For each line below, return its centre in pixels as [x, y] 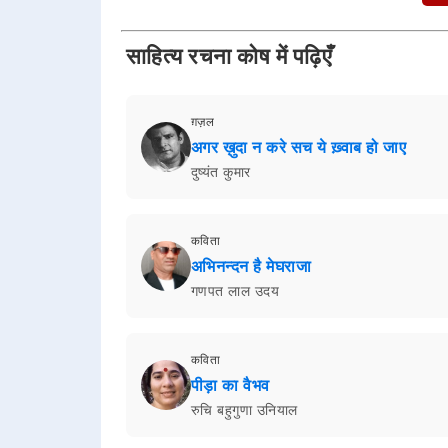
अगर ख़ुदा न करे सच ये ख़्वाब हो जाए [298, 147]
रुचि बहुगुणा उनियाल [244, 409]
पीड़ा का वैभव [230, 385]
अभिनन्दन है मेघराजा [251, 266]
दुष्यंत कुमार [220, 171]
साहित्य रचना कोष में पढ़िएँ [229, 57]
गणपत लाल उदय [235, 290]
